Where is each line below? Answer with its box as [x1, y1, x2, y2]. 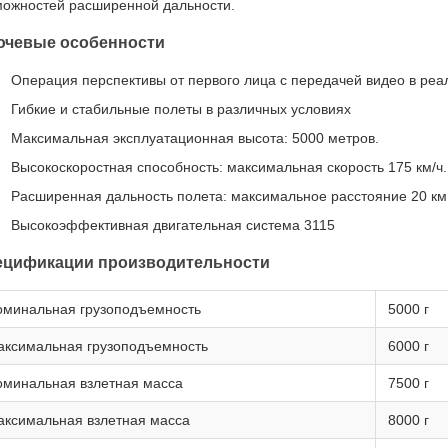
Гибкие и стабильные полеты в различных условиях [11, 101, 351, 117]
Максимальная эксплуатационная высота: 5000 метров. [11, 130, 379, 146]
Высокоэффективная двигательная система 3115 [11, 217, 335, 233]
